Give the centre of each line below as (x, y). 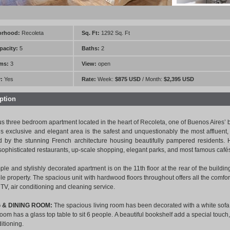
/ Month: (152, 79)
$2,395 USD (179, 79)
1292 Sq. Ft (115, 33)
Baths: (91, 48)
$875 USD (128, 79)
